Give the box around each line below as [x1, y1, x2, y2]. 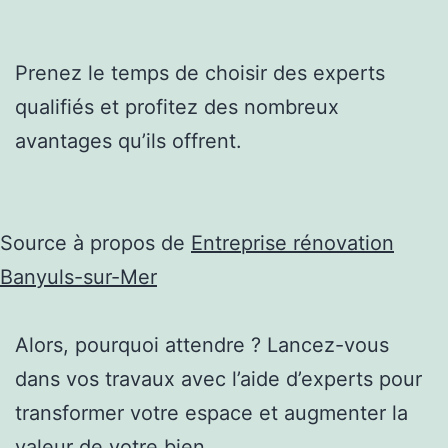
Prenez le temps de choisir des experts [15, 60, 385, 85]
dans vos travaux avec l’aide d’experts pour [15, 366, 422, 391]
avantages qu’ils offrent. [15, 128, 242, 153]
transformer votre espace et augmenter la [15, 400, 408, 425]
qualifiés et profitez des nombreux [15, 94, 339, 119]
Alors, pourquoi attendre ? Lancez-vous [15, 332, 389, 357]
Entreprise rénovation [191, 230, 394, 255]
